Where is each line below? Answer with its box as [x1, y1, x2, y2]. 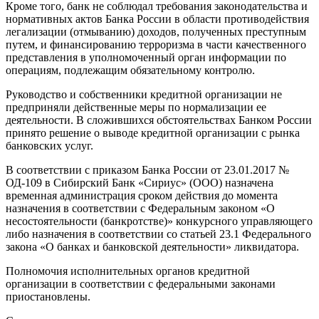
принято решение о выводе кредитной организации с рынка [6, 126, 300, 139]
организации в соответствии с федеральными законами [6, 277, 276, 290]
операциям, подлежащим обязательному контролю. [6, 63, 255, 76]
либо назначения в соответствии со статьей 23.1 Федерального [6, 227, 311, 240]
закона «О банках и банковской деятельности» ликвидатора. [6, 240, 299, 253]
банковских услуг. [6, 139, 93, 152]
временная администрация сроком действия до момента [6, 189, 278, 202]
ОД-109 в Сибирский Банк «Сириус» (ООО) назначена [6, 176, 273, 189]
